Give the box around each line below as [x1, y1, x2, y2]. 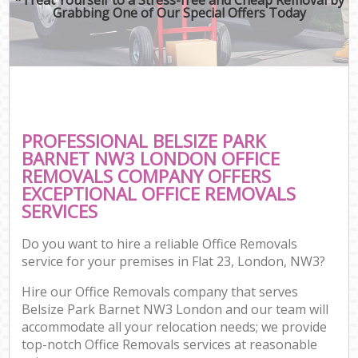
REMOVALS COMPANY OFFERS [22, 163, 272, 189]
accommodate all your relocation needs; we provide [22, 318, 328, 336]
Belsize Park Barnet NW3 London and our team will [22, 300, 329, 319]
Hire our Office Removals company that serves [22, 283, 299, 301]
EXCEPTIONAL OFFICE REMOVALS [22, 181, 296, 206]
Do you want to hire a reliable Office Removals [22, 235, 298, 253]
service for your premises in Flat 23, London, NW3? [22, 253, 326, 271]
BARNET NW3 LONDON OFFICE [22, 145, 280, 171]
